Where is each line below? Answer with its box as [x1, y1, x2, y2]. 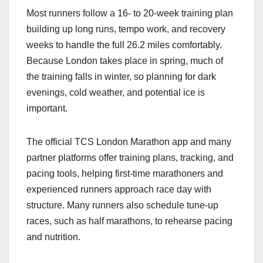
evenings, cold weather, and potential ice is [26, 87, 205, 97]
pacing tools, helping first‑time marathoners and [26, 168, 223, 178]
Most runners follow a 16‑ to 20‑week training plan [26, 8, 233, 18]
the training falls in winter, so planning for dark [26, 71, 216, 82]
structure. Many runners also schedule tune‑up [26, 200, 218, 210]
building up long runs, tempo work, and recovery [26, 23, 225, 34]
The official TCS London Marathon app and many [26, 136, 231, 147]
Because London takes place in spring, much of [26, 55, 223, 66]
